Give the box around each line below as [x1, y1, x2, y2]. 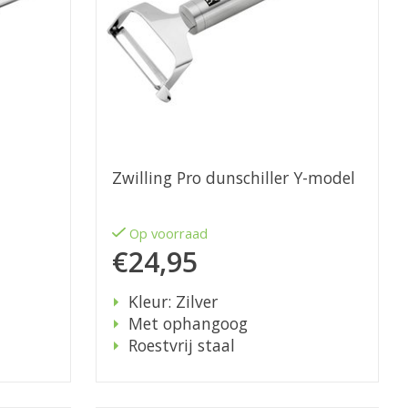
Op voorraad [129, 224, 209, 243]
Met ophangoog [127, 312, 248, 335]
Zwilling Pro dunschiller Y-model [111, 167, 355, 189]
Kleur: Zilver [127, 291, 218, 313]
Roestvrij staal [127, 334, 235, 357]
